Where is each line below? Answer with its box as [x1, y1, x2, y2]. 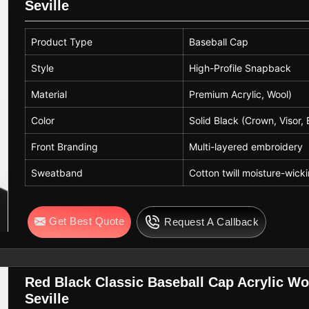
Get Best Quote [49, 215, 125, 227]
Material [31, 88, 68, 100]
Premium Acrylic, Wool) [189, 88, 292, 100]
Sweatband [31, 166, 83, 179]
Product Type [31, 35, 93, 48]
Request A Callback [164, 215, 259, 228]
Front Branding [31, 140, 99, 152]
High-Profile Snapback [189, 61, 292, 74]
